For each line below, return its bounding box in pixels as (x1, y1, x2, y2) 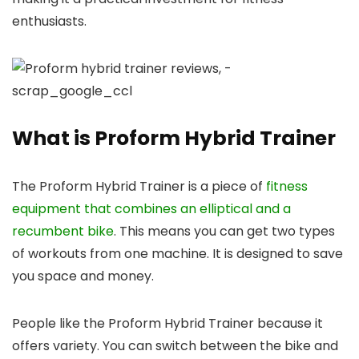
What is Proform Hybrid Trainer (12, 123, 336, 152)
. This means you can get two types (114, 221, 335, 240)
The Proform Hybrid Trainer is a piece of (12, 176, 266, 196)
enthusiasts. (12, 11, 87, 30)
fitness (266, 176, 308, 196)
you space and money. (12, 266, 154, 285)
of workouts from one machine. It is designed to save (12, 244, 343, 263)
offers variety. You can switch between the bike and (12, 336, 338, 355)
